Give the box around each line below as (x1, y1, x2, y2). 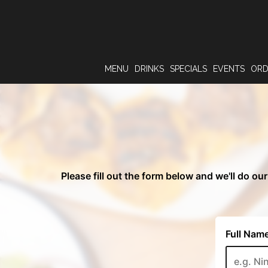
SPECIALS (169, 64, 207, 74)
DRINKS (134, 64, 164, 74)
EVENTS (212, 64, 245, 74)
